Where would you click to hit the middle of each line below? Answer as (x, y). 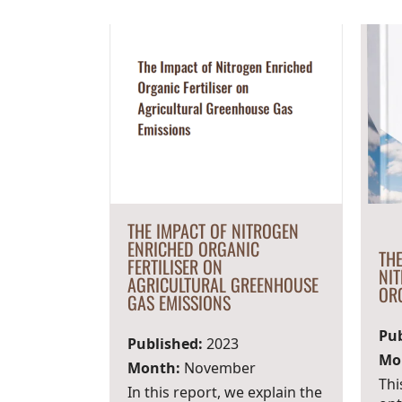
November (218, 368)
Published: (165, 344)
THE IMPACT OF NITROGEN (213, 231)
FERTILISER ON (175, 267)
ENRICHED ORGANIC (193, 249)
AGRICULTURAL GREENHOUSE (223, 284)
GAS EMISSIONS (179, 302)
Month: (153, 368)
